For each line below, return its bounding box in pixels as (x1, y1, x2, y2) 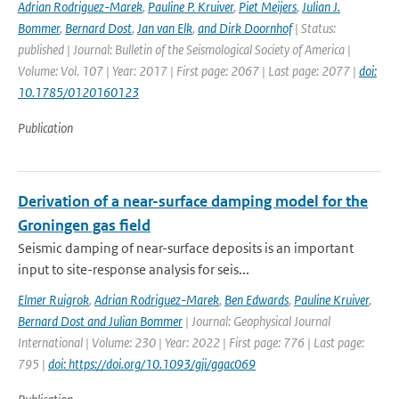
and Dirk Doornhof (198, 20, 292, 37)
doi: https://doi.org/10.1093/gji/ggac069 (48, 355, 256, 372)
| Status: (292, 20, 336, 37)
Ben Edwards (224, 291, 289, 308)
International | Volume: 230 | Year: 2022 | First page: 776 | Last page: (18, 334, 364, 351)
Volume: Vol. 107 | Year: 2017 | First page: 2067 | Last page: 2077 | (18, 62, 359, 79)
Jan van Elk (137, 20, 192, 37)
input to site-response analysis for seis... (18, 261, 249, 278)
